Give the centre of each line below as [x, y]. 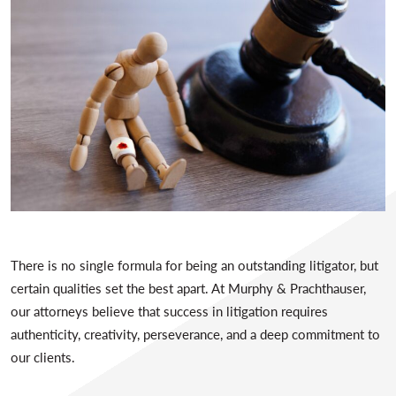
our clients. [43, 356]
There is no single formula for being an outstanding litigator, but [194, 264]
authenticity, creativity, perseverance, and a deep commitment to [195, 333]
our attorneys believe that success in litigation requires [169, 310]
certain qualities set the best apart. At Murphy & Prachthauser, [188, 287]
